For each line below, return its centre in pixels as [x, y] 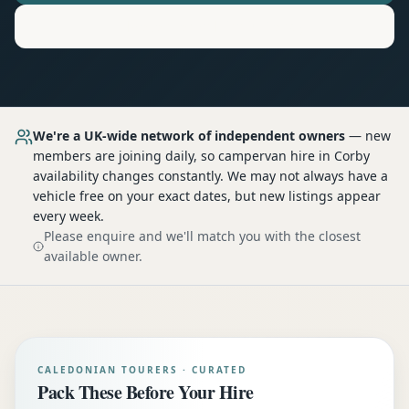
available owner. [93, 256]
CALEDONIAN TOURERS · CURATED [142, 370]
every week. [68, 216]
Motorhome [168, 26]
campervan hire [267, 156]
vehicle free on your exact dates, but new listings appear [207, 196]
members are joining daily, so [126, 156]
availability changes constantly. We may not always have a [210, 176]
